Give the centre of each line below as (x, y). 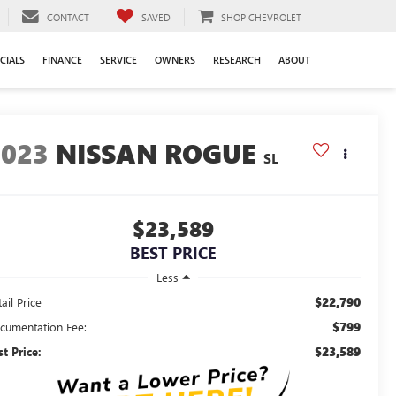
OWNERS (175, 59)
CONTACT (68, 17)
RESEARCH (237, 59)
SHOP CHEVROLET (261, 17)
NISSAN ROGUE (156, 153)
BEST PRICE (173, 253)
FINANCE (62, 59)
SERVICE (118, 59)
